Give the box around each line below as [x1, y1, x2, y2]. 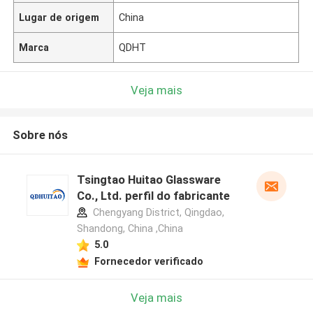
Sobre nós [12, 128, 68, 143]
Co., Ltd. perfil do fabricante [76, 189, 230, 203]
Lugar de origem [19, 11, 100, 23]
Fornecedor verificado [94, 255, 203, 267]
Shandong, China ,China [76, 223, 183, 235]
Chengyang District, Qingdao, [89, 207, 224, 219]
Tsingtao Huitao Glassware [76, 173, 221, 187]
